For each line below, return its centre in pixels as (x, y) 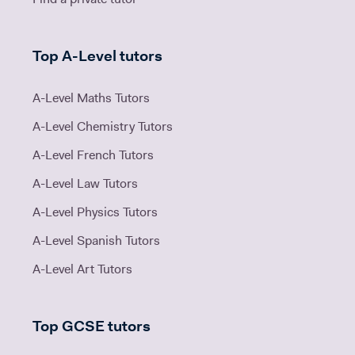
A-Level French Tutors (93, 156)
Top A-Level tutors (97, 57)
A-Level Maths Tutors (91, 99)
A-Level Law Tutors (85, 184)
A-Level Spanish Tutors (96, 241)
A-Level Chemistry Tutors (103, 127)
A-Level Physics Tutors (95, 213)
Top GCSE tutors (92, 327)
